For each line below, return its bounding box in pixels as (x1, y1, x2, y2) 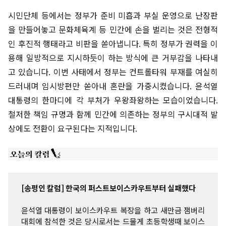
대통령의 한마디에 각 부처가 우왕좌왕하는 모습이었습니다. (8, 94, 218, 106)
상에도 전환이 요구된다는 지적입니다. (8, 122, 141, 134)
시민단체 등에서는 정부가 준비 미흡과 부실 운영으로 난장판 (8, 9, 218, 21)
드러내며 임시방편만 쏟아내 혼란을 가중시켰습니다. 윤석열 (8, 80, 218, 92)
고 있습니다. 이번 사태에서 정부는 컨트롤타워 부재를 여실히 (8, 66, 218, 78)
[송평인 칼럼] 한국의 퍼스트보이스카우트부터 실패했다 (21, 182, 196, 194)
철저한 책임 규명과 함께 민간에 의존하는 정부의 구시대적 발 (8, 108, 218, 120)
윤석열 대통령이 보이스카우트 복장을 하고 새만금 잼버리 (21, 204, 205, 216)
